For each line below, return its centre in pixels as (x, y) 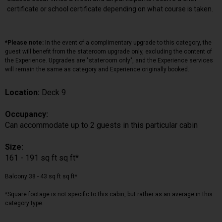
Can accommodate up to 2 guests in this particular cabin (101, 125)
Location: (23, 92)
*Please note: (24, 42)
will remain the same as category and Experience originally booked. (97, 69)
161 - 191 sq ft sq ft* (42, 158)
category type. (24, 203)
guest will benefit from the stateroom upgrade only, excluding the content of (109, 51)
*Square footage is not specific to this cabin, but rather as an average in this (109, 194)
